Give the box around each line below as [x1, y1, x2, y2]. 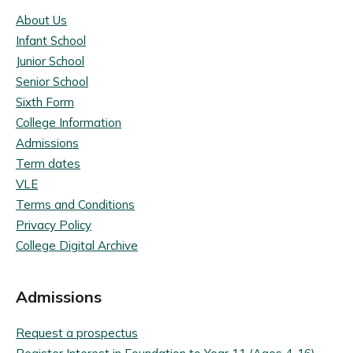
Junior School [16, 53, 84, 69]
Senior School [16, 73, 88, 89]
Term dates [16, 155, 80, 171]
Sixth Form [16, 94, 74, 110]
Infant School [16, 32, 86, 48]
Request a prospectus [16, 325, 138, 340]
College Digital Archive [16, 237, 138, 253]
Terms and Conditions [16, 196, 135, 212]
